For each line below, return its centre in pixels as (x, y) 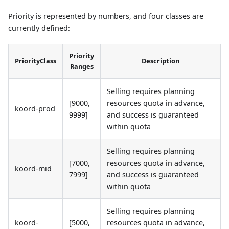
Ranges (82, 66)
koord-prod (35, 108)
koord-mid (33, 168)
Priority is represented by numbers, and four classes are (106, 16)
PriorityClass (36, 61)
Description (161, 61)
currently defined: (39, 28)
